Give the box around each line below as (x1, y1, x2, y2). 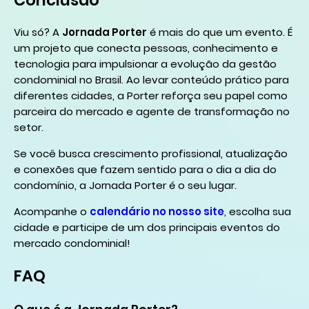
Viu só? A (14, 25, 62, 40)
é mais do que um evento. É (147, 25, 292, 40)
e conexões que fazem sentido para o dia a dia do (14, 162, 277, 177)
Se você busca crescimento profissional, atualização (14, 146, 288, 161)
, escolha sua (224, 204, 291, 219)
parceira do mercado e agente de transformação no (14, 104, 290, 119)
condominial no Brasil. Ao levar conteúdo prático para (14, 72, 289, 88)
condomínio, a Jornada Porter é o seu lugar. (14, 178, 237, 193)
